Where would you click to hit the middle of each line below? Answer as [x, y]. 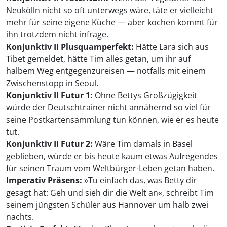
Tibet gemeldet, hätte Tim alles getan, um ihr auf [98, 59]
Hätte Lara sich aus [171, 47]
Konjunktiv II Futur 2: [49, 144]
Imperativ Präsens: [44, 181]
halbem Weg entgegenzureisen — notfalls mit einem [106, 71]
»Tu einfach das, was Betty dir [139, 181]
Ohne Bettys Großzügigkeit [145, 96]
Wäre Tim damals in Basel [143, 144]
